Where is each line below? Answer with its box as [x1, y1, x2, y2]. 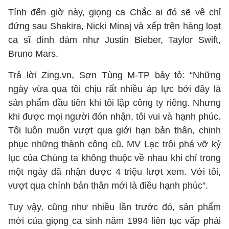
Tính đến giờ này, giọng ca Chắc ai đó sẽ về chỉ [8, 7, 221, 17]
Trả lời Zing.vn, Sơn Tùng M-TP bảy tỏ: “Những [8, 70, 221, 80]
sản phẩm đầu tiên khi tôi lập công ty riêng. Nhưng [8, 98, 221, 108]
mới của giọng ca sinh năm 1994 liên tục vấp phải [8, 216, 221, 226]
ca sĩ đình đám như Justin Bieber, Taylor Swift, [8, 35, 221, 45]
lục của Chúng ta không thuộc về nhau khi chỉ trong [8, 153, 221, 163]
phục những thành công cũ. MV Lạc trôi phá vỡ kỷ [8, 139, 221, 149]
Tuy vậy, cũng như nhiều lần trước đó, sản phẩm [8, 202, 221, 212]
